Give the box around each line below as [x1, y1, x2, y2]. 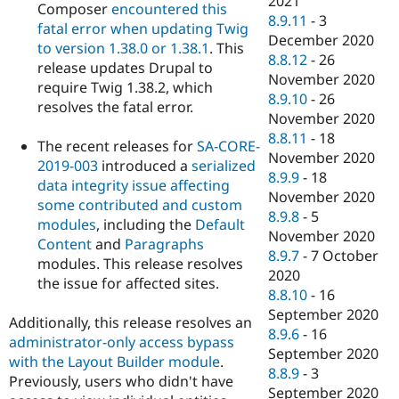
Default [195, 215, 245, 235]
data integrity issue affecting [37, 175, 230, 196]
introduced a [98, 156, 191, 176]
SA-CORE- [197, 136, 260, 157]
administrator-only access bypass [9, 332, 234, 353]
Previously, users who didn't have [9, 371, 233, 392]
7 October [311, 246, 379, 266]
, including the [96, 215, 195, 235]
